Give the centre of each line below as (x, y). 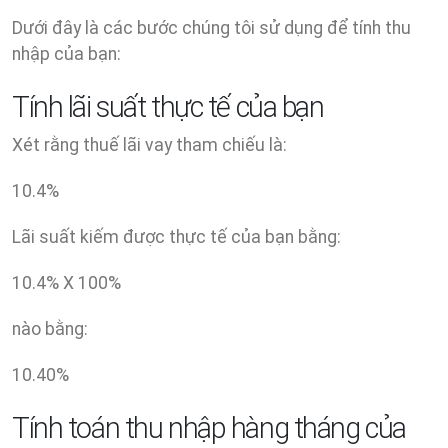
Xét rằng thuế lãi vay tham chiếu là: (149, 145)
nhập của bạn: (66, 54)
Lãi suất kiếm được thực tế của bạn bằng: (176, 237)
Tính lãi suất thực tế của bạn (168, 107)
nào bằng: (50, 329)
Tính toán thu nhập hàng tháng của (209, 428)
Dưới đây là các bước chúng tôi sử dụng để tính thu (211, 28)
